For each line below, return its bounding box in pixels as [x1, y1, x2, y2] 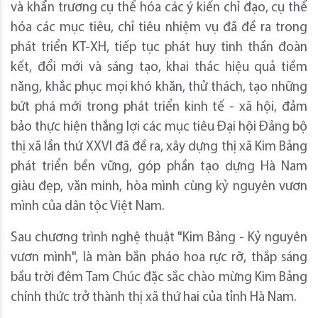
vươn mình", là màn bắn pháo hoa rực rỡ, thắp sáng [11, 251, 307, 265]
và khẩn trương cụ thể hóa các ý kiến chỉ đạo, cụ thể [11, 1, 307, 16]
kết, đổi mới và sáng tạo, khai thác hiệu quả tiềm [11, 61, 307, 75]
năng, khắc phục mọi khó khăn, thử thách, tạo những [11, 81, 307, 95]
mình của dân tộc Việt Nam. [11, 200, 164, 214]
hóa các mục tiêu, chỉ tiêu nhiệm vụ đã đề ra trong [11, 21, 307, 35]
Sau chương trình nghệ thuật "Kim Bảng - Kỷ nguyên [11, 231, 307, 246]
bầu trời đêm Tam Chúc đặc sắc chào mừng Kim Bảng [11, 271, 307, 285]
